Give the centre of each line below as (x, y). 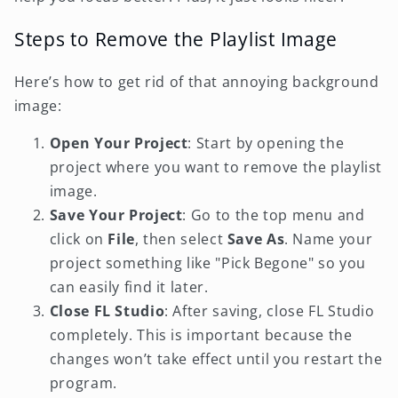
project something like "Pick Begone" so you (207, 263)
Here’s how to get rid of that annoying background (196, 81)
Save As (256, 239)
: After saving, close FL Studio (270, 311)
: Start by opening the (266, 143)
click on (79, 239)
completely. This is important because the (201, 335)
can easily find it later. (129, 287)
